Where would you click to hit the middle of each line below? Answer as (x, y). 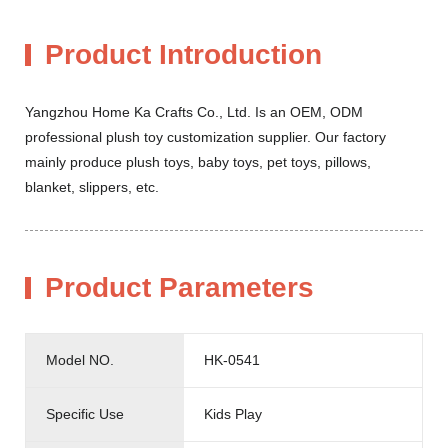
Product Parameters (179, 287)
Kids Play (233, 413)
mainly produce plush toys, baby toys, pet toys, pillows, (198, 161)
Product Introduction (183, 54)
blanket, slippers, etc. (94, 186)
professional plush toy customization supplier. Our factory (205, 136)
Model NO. (80, 359)
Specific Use (85, 413)
